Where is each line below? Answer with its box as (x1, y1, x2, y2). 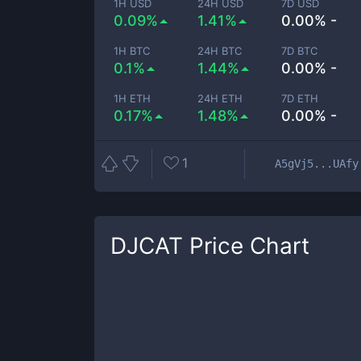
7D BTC (281, 44, 318, 57)
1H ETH (114, 92, 151, 105)
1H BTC (114, 44, 150, 57)
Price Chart (183, 232, 309, 259)
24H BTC (197, 44, 243, 57)
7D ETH (281, 92, 319, 105)
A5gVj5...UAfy (275, 156, 359, 170)
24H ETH (197, 92, 243, 105)
